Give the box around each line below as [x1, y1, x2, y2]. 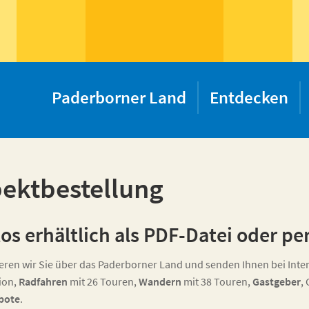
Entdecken [210, 86, 288, 108]
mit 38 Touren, [181, 275, 252, 288]
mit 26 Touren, [68, 275, 139, 288]
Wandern [139, 275, 181, 288]
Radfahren [19, 275, 68, 288]
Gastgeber [252, 275, 301, 288]
